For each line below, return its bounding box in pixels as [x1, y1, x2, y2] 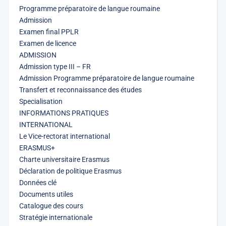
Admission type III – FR [19, 63, 91, 71]
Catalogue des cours [19, 202, 83, 210]
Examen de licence [19, 39, 76, 47]
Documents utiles [19, 190, 73, 198]
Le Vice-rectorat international [19, 132, 110, 140]
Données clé [19, 179, 56, 187]
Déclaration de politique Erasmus [19, 167, 122, 175]
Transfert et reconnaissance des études [19, 86, 142, 94]
